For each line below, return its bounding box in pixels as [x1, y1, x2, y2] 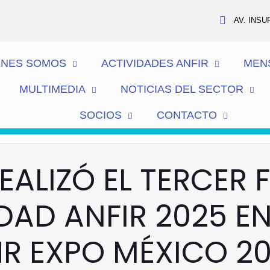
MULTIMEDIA [19, 83, 86, 95]
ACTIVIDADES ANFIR [101, 57, 209, 69]
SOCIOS [80, 109, 122, 121]
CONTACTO [157, 109, 218, 121]
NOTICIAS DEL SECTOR [120, 83, 243, 95]
